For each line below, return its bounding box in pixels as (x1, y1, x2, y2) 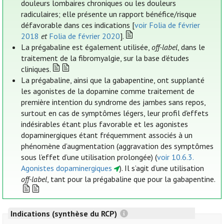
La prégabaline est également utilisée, (21, 42, 152, 52)
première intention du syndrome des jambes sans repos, (21, 97, 206, 107)
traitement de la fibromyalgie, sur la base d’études (21, 53, 189, 63)
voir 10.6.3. (157, 152, 194, 162)
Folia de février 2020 (49, 31, 120, 41)
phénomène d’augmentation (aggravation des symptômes (21, 141, 214, 151)
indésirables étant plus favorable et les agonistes (21, 119, 188, 129)
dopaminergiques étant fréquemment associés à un (21, 130, 193, 140)
